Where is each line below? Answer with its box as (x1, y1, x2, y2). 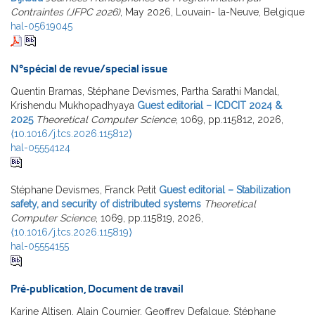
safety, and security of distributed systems (11, 198, 201, 210)
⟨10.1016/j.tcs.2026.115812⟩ (11, 127, 132, 139)
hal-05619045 (11, 20, 72, 32)
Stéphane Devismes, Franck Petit (11, 184, 156, 195)
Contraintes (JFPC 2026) (11, 6, 120, 18)
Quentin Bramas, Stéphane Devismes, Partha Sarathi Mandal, (11, 85, 279, 97)
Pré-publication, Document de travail (11, 283, 184, 295)
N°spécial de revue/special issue (11, 63, 167, 75)
